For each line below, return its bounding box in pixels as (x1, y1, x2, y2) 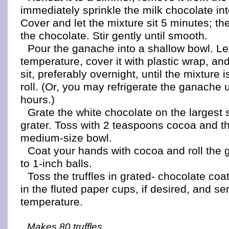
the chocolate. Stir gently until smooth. (20, 30, 208, 41)
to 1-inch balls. (20, 157, 92, 169)
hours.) (20, 94, 55, 105)
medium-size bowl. (20, 132, 112, 144)
